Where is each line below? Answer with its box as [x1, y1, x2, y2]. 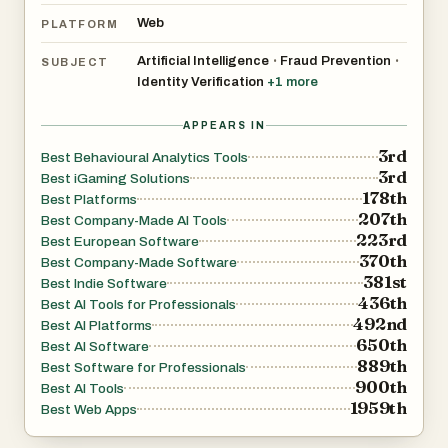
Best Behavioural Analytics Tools [41, 150, 248, 165]
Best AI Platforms [41, 318, 152, 333]
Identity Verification [137, 75, 264, 89]
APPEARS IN [182, 120, 266, 131]
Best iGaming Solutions [41, 171, 190, 186]
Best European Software [41, 234, 199, 249]
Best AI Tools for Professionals [41, 297, 236, 312]
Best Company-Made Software [41, 255, 237, 270]
